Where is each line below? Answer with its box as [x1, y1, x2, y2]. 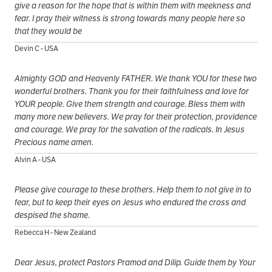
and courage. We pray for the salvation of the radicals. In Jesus [15, 123, 245, 135]
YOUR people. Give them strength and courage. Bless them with [15, 98, 245, 109]
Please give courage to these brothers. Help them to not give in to [15, 183, 251, 195]
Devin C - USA [15, 43, 58, 53]
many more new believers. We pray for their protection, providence [15, 110, 257, 122]
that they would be [15, 25, 82, 36]
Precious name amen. [15, 136, 93, 148]
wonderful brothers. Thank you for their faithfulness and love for [15, 85, 249, 97]
